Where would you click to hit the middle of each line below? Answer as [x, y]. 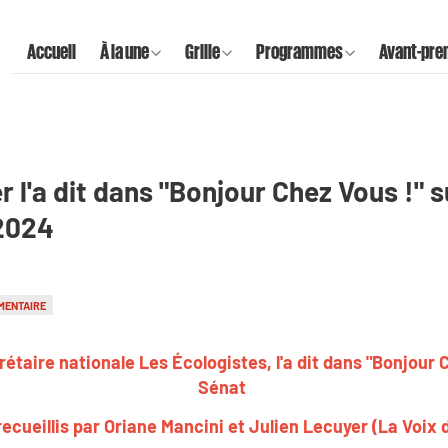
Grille [202, 50]
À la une [124, 50]
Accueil [51, 50]
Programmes [299, 50]
